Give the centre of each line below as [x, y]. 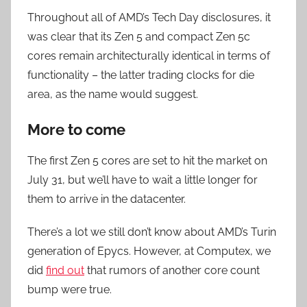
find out [65, 270]
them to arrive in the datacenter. [107, 199]
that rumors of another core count [172, 270]
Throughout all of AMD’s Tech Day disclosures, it [149, 17]
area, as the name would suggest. [113, 94]
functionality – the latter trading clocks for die [141, 75]
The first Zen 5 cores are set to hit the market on [147, 160]
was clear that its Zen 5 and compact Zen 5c [139, 37]
